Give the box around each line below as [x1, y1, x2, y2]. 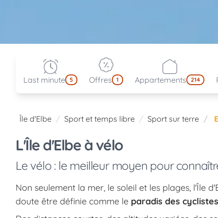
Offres [89, 74, 112, 85]
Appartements [135, 74, 186, 85]
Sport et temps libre [64, 113, 135, 124]
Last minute [23, 74, 65, 85]
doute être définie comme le [16, 195, 131, 207]
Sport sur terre [147, 113, 199, 124]
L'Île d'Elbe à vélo [16, 135, 123, 154]
